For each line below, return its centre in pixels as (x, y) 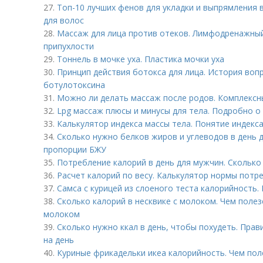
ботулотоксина (74, 85)
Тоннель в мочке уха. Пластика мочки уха (141, 59)
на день (59, 240)
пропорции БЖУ (75, 149)
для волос (64, 20)
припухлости (69, 46)
